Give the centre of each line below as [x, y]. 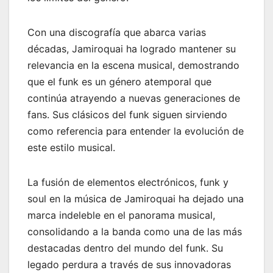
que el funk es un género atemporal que [119, 82]
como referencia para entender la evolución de [136, 131]
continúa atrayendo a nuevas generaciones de [134, 98]
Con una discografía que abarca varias [117, 33]
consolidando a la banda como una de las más [135, 232]
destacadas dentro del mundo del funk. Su [125, 248]
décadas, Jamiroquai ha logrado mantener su [132, 49]
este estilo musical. [71, 148]
